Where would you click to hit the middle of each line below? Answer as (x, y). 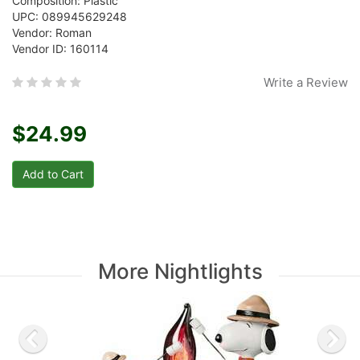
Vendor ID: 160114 (60, 49)
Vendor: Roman (52, 33)
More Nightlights (180, 271)
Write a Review (306, 82)
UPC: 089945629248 (70, 16)
